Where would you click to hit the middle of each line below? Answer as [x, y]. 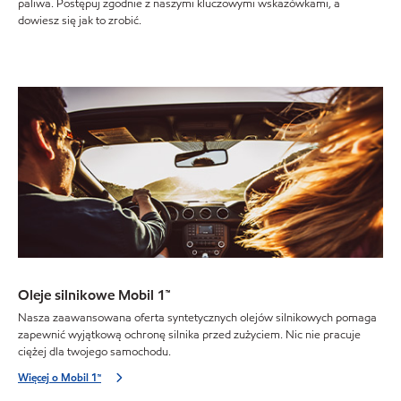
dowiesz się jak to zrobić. [80, 21]
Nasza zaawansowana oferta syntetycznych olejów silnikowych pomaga [197, 317]
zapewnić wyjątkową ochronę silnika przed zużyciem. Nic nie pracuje [189, 334]
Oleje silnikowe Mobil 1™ [94, 295]
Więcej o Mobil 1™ [60, 377]
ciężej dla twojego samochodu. [94, 351]
